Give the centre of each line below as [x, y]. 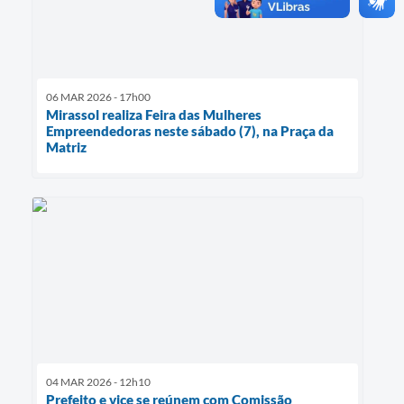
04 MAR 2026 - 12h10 [98, 381]
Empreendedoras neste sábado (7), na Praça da [190, 130]
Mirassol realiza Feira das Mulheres [154, 114]
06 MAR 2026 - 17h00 [98, 96]
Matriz [66, 147]
